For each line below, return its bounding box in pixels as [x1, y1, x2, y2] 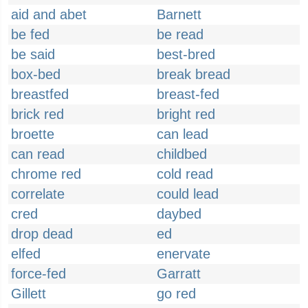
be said [11, 47, 55, 62]
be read [157, 27, 203, 42]
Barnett [157, 7, 201, 22]
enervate [157, 246, 210, 261]
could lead [157, 186, 219, 201]
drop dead [11, 226, 73, 241]
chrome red [11, 166, 81, 181]
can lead [157, 126, 208, 142]
